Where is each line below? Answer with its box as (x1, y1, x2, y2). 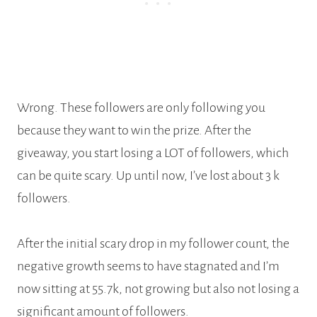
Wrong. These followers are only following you (17, 100, 265, 115)
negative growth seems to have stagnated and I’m (17, 258, 279, 273)
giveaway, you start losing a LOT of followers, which (17, 145, 289, 160)
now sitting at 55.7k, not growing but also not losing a (17, 281, 299, 296)
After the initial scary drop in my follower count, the (17, 236, 289, 250)
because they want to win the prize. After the (17, 122, 251, 137)
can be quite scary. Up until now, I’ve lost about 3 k (17, 168, 279, 183)
